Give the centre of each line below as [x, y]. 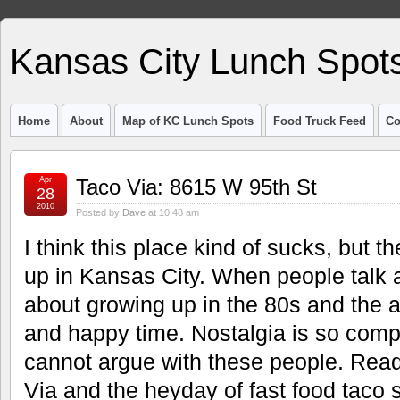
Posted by [99, 212]
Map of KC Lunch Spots [188, 121]
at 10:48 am [172, 212]
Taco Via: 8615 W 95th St [196, 187]
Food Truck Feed [320, 121]
